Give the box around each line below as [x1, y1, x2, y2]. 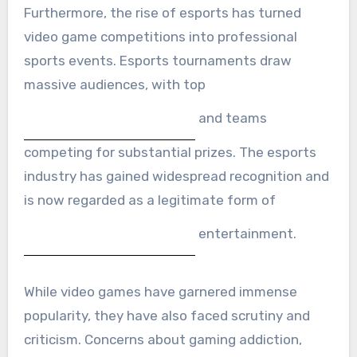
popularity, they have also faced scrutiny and [23, 307, 310, 324]
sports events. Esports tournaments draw [23, 52, 292, 69]
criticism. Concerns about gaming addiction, [23, 331, 302, 347]
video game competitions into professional [23, 28, 297, 45]
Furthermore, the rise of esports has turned [23, 4, 301, 21]
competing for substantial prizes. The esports [23, 143, 316, 160]
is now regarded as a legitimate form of [23, 191, 276, 208]
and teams [194, 109, 267, 126]
